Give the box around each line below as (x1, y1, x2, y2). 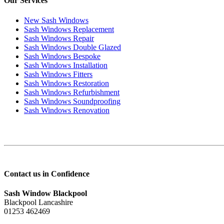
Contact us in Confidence (4, 169, 89, 178)
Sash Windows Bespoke (24, 51, 100, 60)
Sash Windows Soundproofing (24, 96, 120, 105)
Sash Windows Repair (24, 33, 94, 42)
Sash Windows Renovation (24, 105, 109, 114)
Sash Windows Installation (24, 60, 107, 69)
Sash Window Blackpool (4, 189, 87, 198)
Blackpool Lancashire (4, 198, 73, 207)
